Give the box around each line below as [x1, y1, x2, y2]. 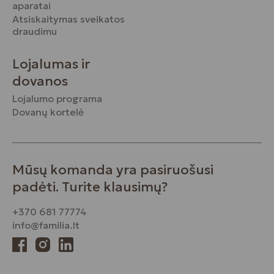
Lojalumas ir [12, 56, 90, 72]
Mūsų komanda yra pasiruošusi [12, 161, 213, 178]
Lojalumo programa [12, 92, 102, 105]
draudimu [12, 25, 57, 37]
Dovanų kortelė [12, 106, 84, 118]
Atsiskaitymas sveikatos [12, 13, 125, 25]
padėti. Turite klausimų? [12, 179, 168, 195]
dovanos [12, 73, 68, 89]
